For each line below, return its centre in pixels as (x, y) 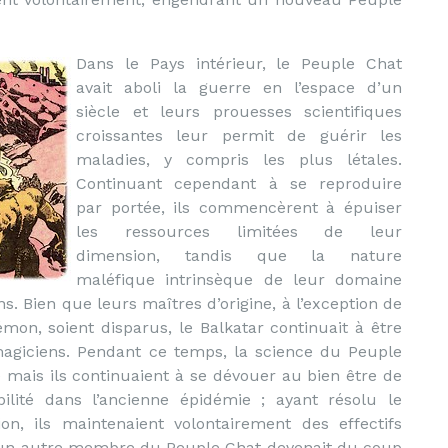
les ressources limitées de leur (239, 231)
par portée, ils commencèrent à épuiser (239, 207)
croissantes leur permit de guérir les (239, 135)
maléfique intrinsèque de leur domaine (239, 279)
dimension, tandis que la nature (239, 255)
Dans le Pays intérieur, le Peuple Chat (239, 63)
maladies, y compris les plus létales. (239, 159)
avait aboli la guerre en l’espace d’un (239, 87)
